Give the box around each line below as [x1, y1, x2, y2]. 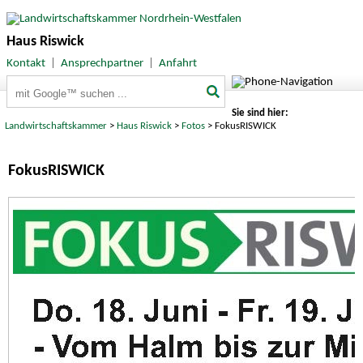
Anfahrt [158, 57, 197, 70]
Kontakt [6, 57, 45, 70]
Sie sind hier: [231, 108, 288, 119]
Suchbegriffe [6, 77, 68, 90]
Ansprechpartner [60, 57, 143, 70]
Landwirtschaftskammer [5, 121, 108, 132]
